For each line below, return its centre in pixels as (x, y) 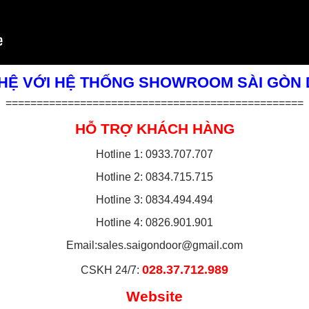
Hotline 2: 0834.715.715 (154, 177)
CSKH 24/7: (111, 270)
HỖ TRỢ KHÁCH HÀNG (154, 129)
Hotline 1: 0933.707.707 (154, 154)
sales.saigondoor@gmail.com (170, 246)
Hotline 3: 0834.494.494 (154, 200)
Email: (82, 246)
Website (154, 297)
